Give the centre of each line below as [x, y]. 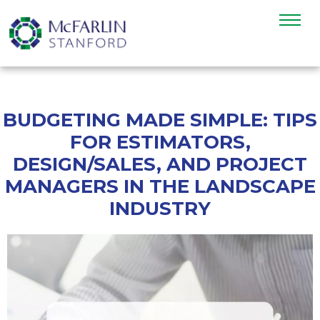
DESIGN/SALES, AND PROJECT [160, 165]
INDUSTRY [160, 209]
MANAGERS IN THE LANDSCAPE [160, 187]
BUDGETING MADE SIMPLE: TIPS [160, 120]
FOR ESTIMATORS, [160, 142]
